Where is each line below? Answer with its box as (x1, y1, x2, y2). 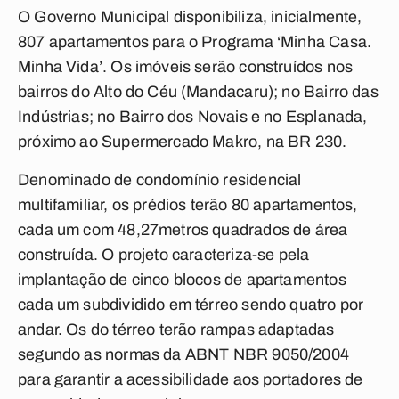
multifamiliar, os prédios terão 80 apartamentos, (18, 196, 358, 214)
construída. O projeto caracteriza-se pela (18, 246, 310, 264)
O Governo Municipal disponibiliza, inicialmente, (18, 8, 362, 26)
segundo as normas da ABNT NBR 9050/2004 (18, 346, 350, 363)
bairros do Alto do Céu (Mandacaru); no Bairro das (18, 83, 379, 101)
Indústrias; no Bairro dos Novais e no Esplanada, (18, 108, 368, 126)
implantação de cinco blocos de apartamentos (18, 271, 346, 289)
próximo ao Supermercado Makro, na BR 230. (18, 133, 347, 151)
